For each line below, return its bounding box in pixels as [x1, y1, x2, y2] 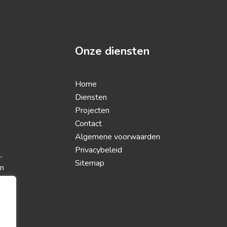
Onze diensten [75, 44, 150, 59]
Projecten [75, 105, 110, 116]
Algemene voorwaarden [75, 131, 161, 142]
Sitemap [75, 158, 105, 169]
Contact [75, 118, 102, 129]
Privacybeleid [75, 144, 123, 156]
